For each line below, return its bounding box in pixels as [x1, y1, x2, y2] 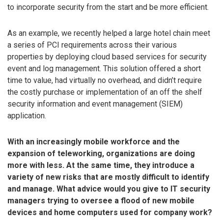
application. [7, 110, 46, 120]
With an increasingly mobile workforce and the [7, 137, 180, 146]
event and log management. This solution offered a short [7, 63, 201, 73]
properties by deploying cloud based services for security [7, 52, 207, 61]
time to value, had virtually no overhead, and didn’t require [7, 75, 202, 85]
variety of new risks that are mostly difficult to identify [7, 172, 209, 182]
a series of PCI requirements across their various [7, 40, 177, 50]
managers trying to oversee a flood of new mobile [7, 195, 194, 205]
